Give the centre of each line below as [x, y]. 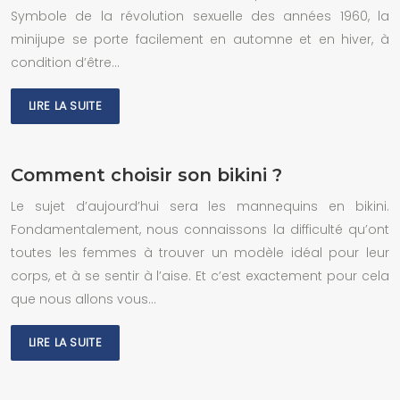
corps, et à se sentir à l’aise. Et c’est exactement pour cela [200, 276]
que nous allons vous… [83, 299]
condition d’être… [65, 62]
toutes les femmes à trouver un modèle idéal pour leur [200, 253]
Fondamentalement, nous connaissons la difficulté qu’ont [200, 229]
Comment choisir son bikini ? [146, 175]
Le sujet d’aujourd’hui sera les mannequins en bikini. [200, 206]
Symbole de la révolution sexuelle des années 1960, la [200, 16]
